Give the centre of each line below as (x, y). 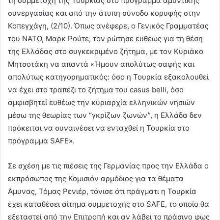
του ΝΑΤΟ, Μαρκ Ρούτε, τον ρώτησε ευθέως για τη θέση (105, 38)
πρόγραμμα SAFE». (41, 140)
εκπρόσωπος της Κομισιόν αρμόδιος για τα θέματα (96, 178)
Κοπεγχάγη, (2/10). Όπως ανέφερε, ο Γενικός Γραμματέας (108, 26)
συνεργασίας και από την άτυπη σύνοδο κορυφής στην (104, 13)
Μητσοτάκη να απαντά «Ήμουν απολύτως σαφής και (101, 64)
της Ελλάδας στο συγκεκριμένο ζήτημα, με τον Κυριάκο (106, 51)
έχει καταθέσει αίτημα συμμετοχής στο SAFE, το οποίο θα (109, 204)
